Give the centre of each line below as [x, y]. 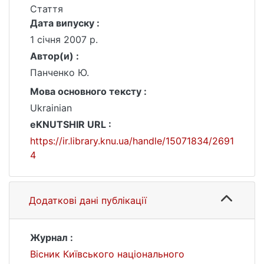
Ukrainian [51, 108]
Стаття [47, 9]
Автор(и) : [55, 56]
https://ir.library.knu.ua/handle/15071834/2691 [132, 141]
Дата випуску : [65, 23]
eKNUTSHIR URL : [71, 124]
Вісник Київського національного [107, 254]
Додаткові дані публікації [88, 200]
